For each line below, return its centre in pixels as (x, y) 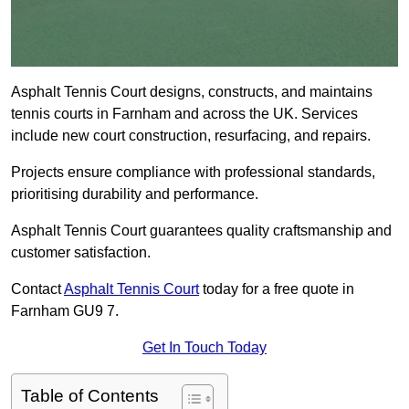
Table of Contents (90, 396)
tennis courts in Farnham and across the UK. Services (184, 114)
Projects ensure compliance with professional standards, (193, 173)
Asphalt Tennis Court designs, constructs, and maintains (192, 92)
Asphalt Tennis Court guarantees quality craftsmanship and (201, 231)
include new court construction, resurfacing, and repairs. (191, 136)
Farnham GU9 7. (65, 311)
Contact (37, 289)
